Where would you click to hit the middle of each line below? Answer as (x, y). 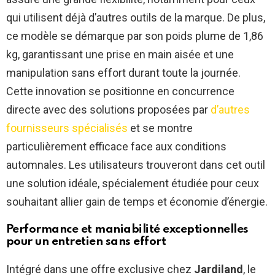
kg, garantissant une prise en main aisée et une (120, 54)
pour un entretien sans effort (86, 241)
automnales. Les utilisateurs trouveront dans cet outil (136, 165)
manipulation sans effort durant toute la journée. (123, 72)
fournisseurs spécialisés (67, 128)
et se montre (160, 128)
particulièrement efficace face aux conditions (116, 146)
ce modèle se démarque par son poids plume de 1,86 (135, 36)
